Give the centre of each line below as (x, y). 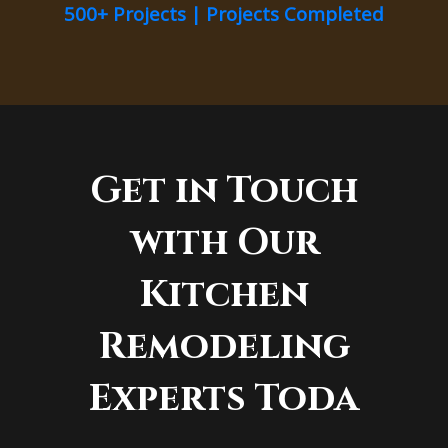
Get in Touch (224, 190)
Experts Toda (224, 398)
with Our (224, 242)
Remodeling (224, 346)
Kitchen (224, 294)
